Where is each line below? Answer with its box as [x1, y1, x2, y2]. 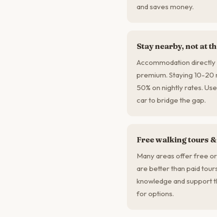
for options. [137, 189, 174, 198]
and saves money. [137, 2, 194, 11]
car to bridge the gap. [137, 95, 206, 105]
